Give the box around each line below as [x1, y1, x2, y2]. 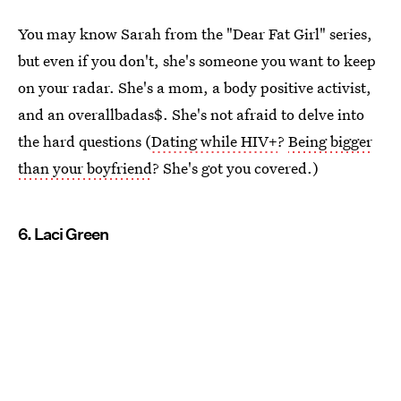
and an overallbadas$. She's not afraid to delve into [18, 103, 364, 124]
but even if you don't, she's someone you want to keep [18, 49, 376, 71]
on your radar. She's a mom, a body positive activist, [18, 76, 371, 98]
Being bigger [288, 130, 372, 151]
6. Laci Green [18, 224, 108, 243]
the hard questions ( [18, 130, 151, 151]
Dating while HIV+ [151, 130, 277, 151]
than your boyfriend [18, 157, 152, 178]
